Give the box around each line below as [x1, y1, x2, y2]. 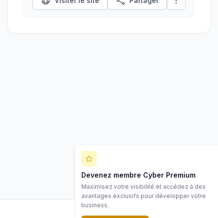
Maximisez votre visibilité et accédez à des [81, 183, 206, 190]
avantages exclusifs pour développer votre [81, 192, 206, 200]
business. [81, 201, 109, 209]
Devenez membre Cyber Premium [81, 171, 196, 179]
